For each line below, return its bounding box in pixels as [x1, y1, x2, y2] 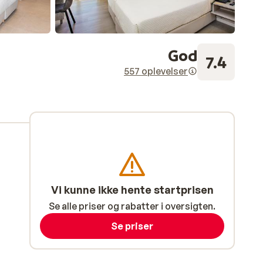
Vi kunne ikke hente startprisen [50, 183, 214, 196]
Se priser [111, 220, 153, 232]
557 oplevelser [124, 65, 188, 77]
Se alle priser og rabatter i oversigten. [49, 200, 215, 212]
